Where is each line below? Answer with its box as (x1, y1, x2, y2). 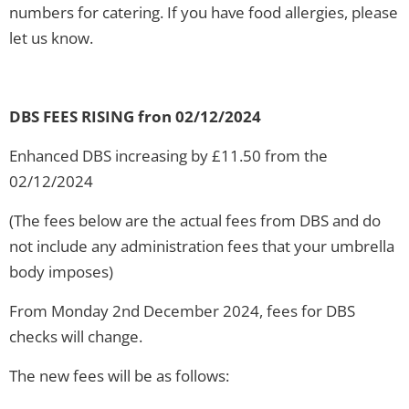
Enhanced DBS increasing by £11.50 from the (9, 144, 328, 166)
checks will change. (9, 325, 142, 347)
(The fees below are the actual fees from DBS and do (9, 209, 381, 231)
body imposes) (9, 260, 113, 282)
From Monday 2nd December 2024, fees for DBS (9, 299, 355, 321)
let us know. (9, 26, 93, 48)
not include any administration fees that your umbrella (9, 235, 394, 257)
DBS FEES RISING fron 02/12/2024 (9, 105, 261, 127)
